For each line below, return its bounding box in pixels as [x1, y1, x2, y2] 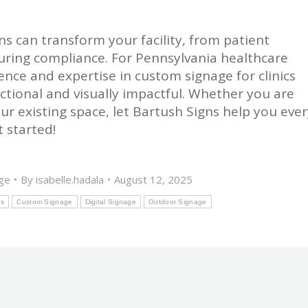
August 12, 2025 [113, 172, 192, 186]
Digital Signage [85, 197, 137, 206]
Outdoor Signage [148, 197, 207, 206]
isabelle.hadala [35, 172, 104, 186]
